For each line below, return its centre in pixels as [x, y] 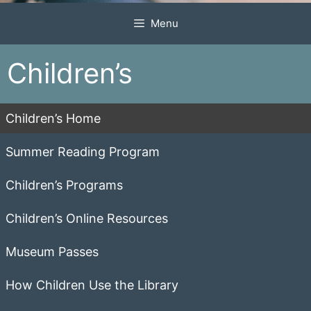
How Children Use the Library [92, 285]
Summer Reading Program [83, 151]
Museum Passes [52, 251]
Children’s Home [53, 118]
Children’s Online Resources [87, 218]
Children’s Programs [64, 185]
